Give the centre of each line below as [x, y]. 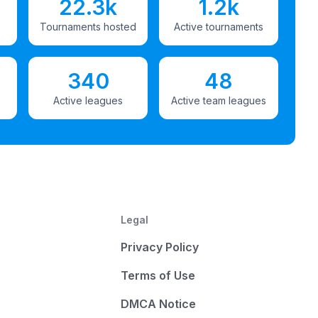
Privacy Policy [159, 247]
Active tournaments [219, 27]
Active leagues [88, 100]
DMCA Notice [158, 304]
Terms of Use [158, 275]
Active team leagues [219, 100]
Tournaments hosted [88, 27]
